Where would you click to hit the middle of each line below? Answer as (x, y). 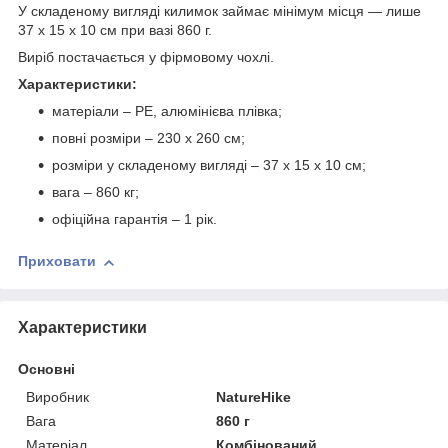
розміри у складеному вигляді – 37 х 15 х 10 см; (209, 165)
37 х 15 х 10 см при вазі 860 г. (115, 30)
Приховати (57, 261)
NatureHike (254, 396)
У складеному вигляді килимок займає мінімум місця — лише (219, 11)
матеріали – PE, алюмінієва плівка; (167, 111)
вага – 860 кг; (95, 192)
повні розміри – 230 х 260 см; (148, 138)
